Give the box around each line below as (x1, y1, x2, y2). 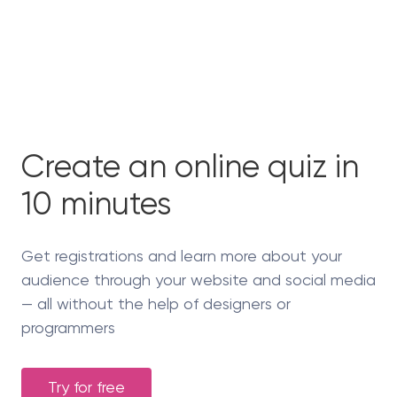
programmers (21, 318, 115, 338)
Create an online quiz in (21, 148, 359, 186)
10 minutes (21, 185, 171, 223)
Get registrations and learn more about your (21, 246, 342, 266)
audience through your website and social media (21, 270, 376, 290)
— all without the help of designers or (21, 294, 291, 314)
